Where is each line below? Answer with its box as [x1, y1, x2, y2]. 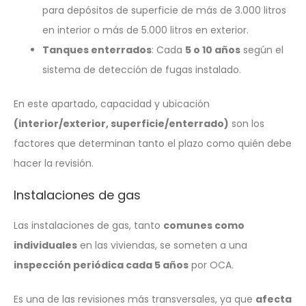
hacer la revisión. [14, 156, 94, 170]
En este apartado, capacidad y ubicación [14, 96, 210, 111]
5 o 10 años [185, 42, 240, 57]
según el [240, 42, 283, 57]
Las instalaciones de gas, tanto [14, 218, 163, 232]
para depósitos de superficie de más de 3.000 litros [42, 3, 286, 17]
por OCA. [189, 258, 234, 272]
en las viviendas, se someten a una [77, 238, 247, 252]
